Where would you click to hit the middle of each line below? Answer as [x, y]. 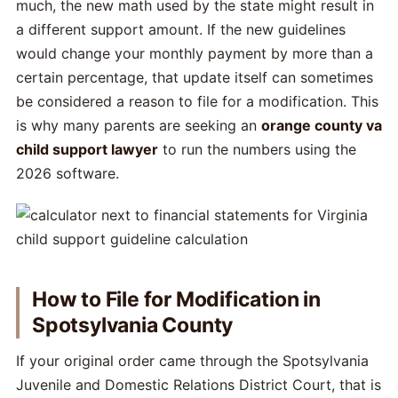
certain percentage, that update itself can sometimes [195, 77]
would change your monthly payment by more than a [195, 53]
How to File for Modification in [176, 299]
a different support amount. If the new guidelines [181, 29]
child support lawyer [87, 149]
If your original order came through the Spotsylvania [192, 361]
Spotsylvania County [133, 325]
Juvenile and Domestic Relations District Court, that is [199, 385]
